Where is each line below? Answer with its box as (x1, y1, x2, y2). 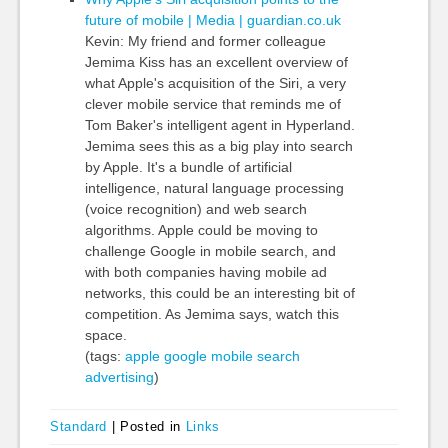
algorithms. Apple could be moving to (84, 222, 318, 238)
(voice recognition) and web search (84, 201, 307, 217)
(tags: (84, 348, 125, 364)
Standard (49, 419, 108, 434)
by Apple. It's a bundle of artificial (84, 159, 292, 175)
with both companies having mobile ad (84, 264, 327, 280)
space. (84, 327, 127, 343)
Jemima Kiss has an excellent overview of (84, 54, 348, 70)
